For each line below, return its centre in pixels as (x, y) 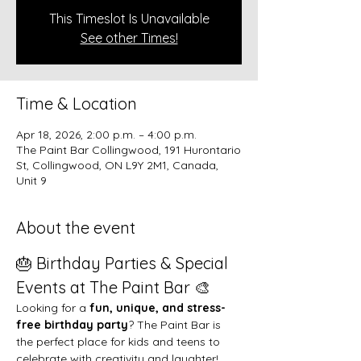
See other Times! (129, 37)
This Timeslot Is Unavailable (129, 18)
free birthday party (72, 324)
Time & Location (77, 103)
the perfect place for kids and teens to (120, 341)
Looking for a (53, 307)
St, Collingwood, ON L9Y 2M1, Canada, (117, 165)
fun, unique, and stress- (158, 307)
